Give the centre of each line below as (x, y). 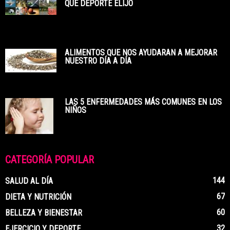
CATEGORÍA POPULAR (50, 160)
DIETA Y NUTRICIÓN (38, 197)
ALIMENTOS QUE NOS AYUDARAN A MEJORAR (141, 53)
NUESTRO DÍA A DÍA (98, 61)
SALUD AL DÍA (29, 181)
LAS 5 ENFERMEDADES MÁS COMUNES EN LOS (143, 102)
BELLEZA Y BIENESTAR (44, 213)
